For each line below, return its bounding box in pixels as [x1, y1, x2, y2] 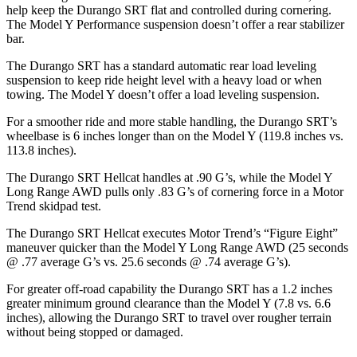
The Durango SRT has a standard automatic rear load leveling [6, 59, 316, 73]
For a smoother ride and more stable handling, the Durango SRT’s [6, 115, 337, 129]
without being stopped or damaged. [6, 325, 183, 339]
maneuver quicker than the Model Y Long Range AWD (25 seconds [6, 241, 348, 255]
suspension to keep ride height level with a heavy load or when [6, 73, 322, 88]
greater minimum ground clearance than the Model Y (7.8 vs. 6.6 [6, 296, 331, 311]
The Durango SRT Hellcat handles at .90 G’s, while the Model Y [6, 171, 332, 185]
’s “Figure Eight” [253, 226, 338, 241]
